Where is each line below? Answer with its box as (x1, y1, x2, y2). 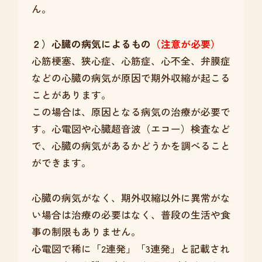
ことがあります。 (31, 88, 111, 102)
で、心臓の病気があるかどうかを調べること (31, 139, 230, 153)
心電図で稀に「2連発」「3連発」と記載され (31, 242, 230, 256)
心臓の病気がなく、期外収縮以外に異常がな (31, 191, 230, 205)
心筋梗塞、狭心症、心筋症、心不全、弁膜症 (31, 54, 230, 68)
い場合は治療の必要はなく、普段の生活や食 (31, 208, 230, 222)
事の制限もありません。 (31, 225, 141, 239)
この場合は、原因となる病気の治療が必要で (31, 105, 230, 119)
